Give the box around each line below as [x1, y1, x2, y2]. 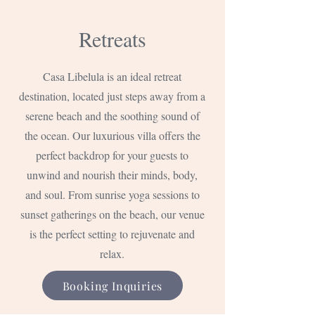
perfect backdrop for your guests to [36, 148, 188, 162]
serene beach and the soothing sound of [25, 108, 200, 123]
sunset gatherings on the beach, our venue [20, 207, 205, 221]
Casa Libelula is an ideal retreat [43, 69, 181, 84]
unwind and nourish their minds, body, [27, 167, 198, 182]
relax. [100, 246, 124, 261]
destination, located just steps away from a [19, 89, 205, 103]
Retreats [79, 25, 146, 53]
